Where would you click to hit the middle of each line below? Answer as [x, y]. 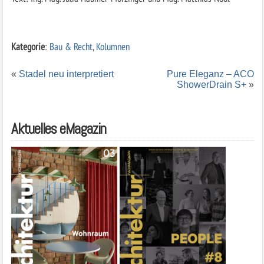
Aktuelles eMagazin [58, 128]
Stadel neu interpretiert [66, 74]
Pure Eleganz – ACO [211, 74]
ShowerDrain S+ [212, 84]
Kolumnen [113, 46]
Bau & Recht [71, 46]
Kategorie [28, 46]
